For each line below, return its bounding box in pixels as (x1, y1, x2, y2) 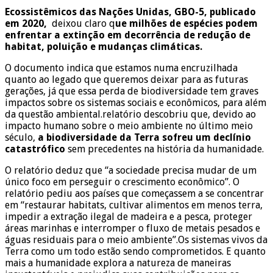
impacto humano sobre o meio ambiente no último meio (5, 119, 253, 132)
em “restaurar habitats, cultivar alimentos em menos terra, (5, 199, 263, 211)
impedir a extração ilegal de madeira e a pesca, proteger (5, 210, 252, 222)
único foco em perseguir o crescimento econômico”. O (5, 175, 239, 188)
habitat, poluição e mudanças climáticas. (5, 40, 202, 52)
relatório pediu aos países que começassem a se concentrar (5, 187, 264, 199)
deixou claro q (49, 17, 115, 29)
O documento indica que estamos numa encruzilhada (5, 62, 238, 74)
